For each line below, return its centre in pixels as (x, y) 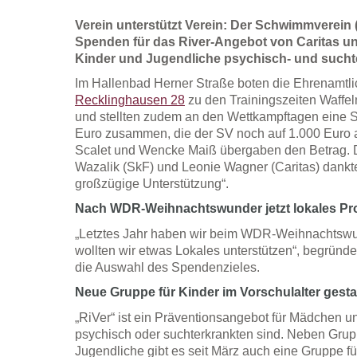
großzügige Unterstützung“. (151, 184)
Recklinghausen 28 (129, 100)
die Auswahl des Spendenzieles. (167, 268)
